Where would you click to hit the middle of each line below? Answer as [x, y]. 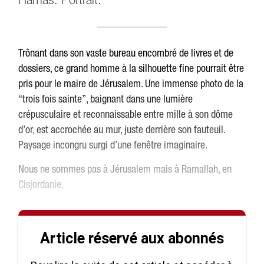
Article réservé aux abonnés [132, 238]
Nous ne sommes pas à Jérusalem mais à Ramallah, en [125, 169]
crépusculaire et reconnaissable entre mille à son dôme [126, 114]
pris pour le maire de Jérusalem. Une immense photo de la [131, 83]
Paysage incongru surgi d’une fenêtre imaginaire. [113, 145]
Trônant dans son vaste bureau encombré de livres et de [126, 53]
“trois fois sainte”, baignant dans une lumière [106, 99]
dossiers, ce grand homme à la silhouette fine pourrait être [131, 68]
